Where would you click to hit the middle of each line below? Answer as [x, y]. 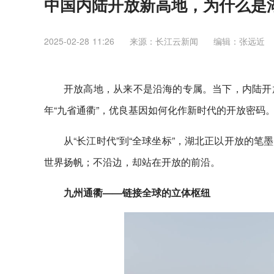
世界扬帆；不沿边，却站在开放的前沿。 [132, 162]
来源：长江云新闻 [164, 41]
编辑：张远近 [239, 41]
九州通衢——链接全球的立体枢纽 [137, 192]
